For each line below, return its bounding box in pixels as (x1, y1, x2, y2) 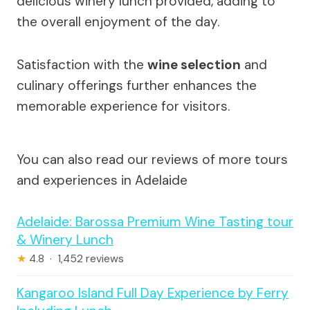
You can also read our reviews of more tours (17, 151, 288, 169)
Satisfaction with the (17, 56, 147, 74)
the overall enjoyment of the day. (17, 13, 219, 31)
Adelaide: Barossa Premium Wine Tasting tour (17, 213, 293, 231)
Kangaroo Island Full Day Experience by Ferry (17, 284, 289, 302)
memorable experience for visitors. (17, 98, 230, 116)
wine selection (147, 56, 241, 74)
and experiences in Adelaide (17, 172, 188, 190)
